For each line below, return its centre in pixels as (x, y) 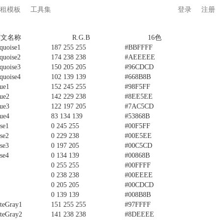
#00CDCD (139, 185)
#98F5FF (137, 87)
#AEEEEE (140, 57)
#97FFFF (138, 205)
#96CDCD (139, 67)
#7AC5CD (139, 106)
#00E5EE (138, 136)
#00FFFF (138, 165)
